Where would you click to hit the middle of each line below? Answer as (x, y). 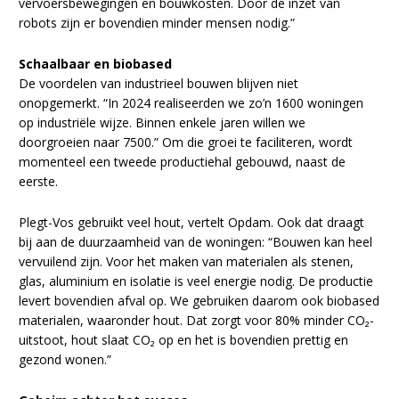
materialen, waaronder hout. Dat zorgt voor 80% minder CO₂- (197, 321)
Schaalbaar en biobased (96, 64)
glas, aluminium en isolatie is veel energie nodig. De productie (196, 281)
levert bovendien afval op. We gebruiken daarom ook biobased (199, 301)
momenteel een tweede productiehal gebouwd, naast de (183, 162)
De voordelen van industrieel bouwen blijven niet (159, 84)
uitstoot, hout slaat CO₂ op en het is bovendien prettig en (184, 340)
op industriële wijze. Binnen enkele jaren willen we (163, 123)
